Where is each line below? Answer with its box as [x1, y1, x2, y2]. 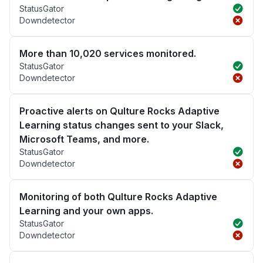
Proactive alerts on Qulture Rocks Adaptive [19, 105, 220, 117]
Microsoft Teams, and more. [19, 133, 149, 146]
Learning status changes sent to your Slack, [19, 119, 224, 131]
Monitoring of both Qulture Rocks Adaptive [19, 191, 217, 203]
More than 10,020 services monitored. [19, 48, 196, 60]
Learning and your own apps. [19, 205, 153, 217]
